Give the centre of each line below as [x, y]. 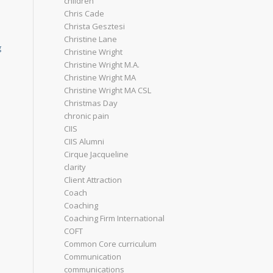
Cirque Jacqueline [97, 154]
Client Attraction [93, 180]
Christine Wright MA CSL [108, 90]
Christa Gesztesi [95, 26]
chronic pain [87, 116]
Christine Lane [91, 39]
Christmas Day [91, 103]
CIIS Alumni [84, 141]
